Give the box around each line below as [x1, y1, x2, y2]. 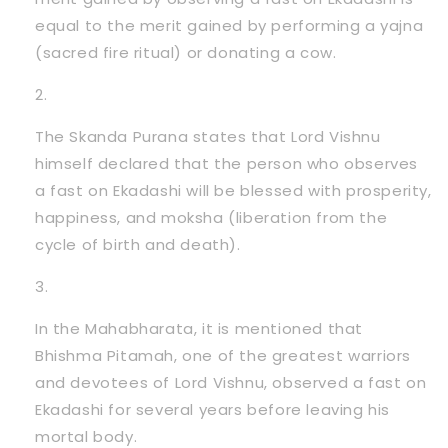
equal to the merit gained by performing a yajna [35, 14, 424, 36]
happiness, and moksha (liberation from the [35, 206, 388, 228]
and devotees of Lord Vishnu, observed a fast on [35, 371, 427, 393]
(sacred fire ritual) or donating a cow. [35, 41, 337, 63]
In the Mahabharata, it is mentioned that [35, 317, 364, 339]
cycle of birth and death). [35, 233, 241, 255]
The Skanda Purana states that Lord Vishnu [35, 125, 381, 147]
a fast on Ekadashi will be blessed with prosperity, [35, 179, 432, 201]
